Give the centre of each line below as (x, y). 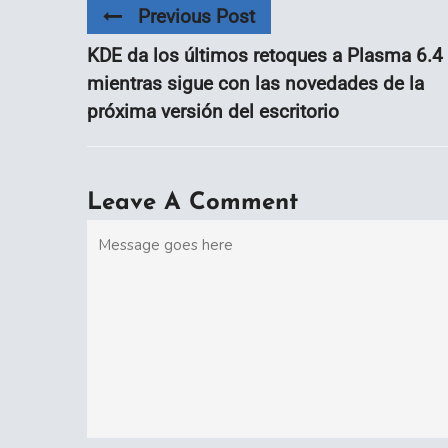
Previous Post (196, 16)
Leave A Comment (192, 203)
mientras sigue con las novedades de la (255, 84)
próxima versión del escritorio (213, 112)
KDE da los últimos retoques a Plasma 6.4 (265, 56)
